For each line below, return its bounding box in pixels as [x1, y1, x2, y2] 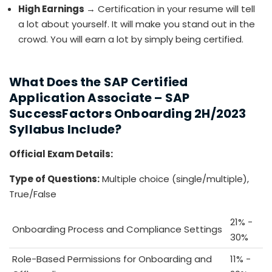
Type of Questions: [9, 172, 100, 186]
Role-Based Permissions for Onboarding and [12, 253, 212, 266]
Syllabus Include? [9, 121, 122, 138]
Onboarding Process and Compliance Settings [12, 223, 222, 236]
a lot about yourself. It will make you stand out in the [18, 18, 255, 31]
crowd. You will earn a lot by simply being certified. [18, 33, 243, 46]
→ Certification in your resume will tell [86, 2, 255, 16]
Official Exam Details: [9, 148, 113, 161]
